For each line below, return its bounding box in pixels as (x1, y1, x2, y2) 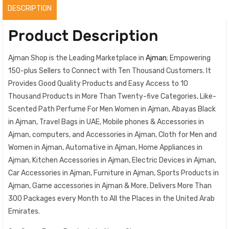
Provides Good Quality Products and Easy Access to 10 (8, 79, 188, 88)
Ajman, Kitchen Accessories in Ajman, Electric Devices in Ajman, (8, 156, 216, 165)
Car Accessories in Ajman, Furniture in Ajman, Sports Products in (8, 169, 219, 177)
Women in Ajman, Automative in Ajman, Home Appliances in (8, 143, 202, 152)
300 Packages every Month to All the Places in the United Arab (8, 194, 215, 203)
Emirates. (8, 207, 40, 216)
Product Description (8, 27, 158, 45)
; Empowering (167, 54, 211, 62)
